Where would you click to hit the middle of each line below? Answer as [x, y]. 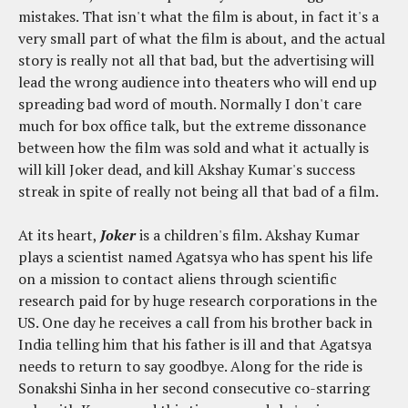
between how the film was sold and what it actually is [194, 147]
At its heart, [59, 235]
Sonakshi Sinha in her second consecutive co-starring [194, 388]
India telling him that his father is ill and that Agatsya [195, 344]
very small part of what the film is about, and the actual [202, 38]
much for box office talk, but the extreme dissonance [192, 125]
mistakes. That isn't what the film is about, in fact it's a [199, 16]
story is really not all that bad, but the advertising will [196, 60]
